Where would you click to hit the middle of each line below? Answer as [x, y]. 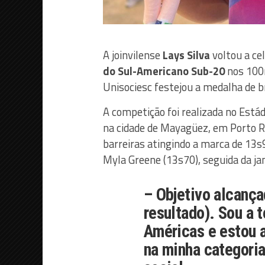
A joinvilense [133, 55]
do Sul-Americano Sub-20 [164, 71]
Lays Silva [186, 55]
